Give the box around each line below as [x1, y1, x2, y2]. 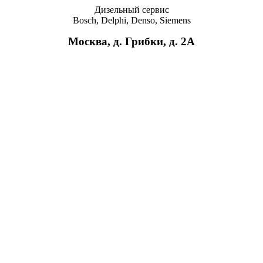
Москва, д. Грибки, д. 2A [68, 35, 195, 48]
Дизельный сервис [94, 5, 169, 15]
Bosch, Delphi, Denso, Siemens [72, 15, 191, 25]
